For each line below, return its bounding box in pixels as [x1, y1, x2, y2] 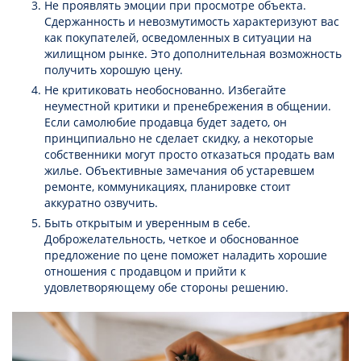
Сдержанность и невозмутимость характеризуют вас [44, 14, 339, 30]
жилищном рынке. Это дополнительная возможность [44, 46, 342, 62]
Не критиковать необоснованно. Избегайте [44, 82, 286, 98]
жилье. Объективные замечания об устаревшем [44, 163, 314, 179]
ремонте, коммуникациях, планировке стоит [44, 179, 291, 195]
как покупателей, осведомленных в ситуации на [44, 30, 312, 46]
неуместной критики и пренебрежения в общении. [44, 98, 331, 114]
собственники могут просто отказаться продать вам [44, 147, 334, 163]
